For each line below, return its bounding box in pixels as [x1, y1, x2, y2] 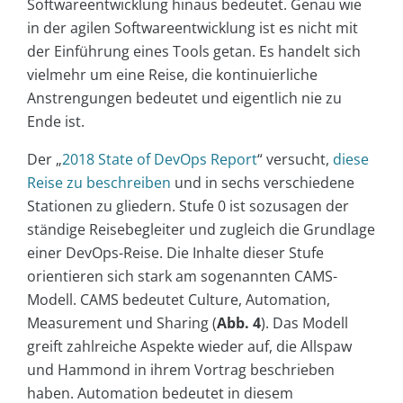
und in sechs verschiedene [171, 172, 354, 193]
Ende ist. [27, 111, 85, 131]
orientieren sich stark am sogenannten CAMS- [27, 265, 337, 286]
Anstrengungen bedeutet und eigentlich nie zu [27, 87, 342, 108]
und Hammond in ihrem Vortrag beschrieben [27, 359, 335, 380]
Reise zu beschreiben [27, 172, 171, 193]
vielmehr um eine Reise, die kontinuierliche [27, 64, 318, 85]
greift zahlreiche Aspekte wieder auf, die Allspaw [27, 336, 352, 356]
